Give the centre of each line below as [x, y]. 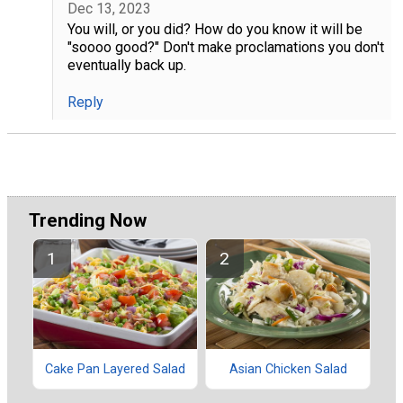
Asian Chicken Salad [288, 369]
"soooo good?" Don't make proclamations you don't [225, 47]
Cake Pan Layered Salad [115, 369]
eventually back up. [126, 65]
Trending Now [88, 221]
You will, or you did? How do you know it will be [215, 29]
